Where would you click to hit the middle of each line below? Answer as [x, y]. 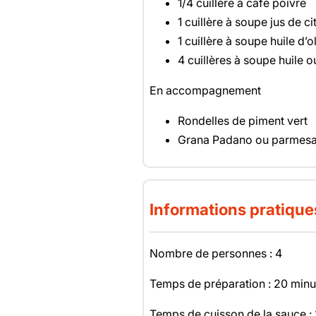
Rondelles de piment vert [242, 121]
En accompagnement [205, 91]
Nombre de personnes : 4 [215, 254]
